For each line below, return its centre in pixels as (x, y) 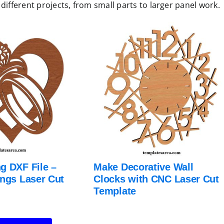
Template (115, 191)
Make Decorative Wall (143, 167)
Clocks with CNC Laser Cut (156, 179)
